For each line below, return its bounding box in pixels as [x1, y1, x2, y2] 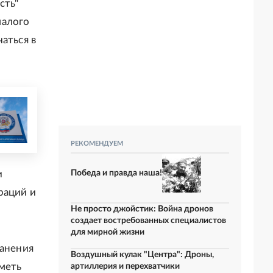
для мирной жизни [71, 228, 144, 236]
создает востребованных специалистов [71, 216, 226, 225]
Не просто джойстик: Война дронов [71, 205, 213, 213]
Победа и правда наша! [71, 168, 162, 177]
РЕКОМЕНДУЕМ [71, 140, 123, 147]
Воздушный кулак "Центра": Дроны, [71, 250, 214, 259]
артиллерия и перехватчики [71, 262, 180, 271]
